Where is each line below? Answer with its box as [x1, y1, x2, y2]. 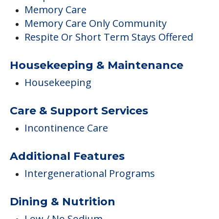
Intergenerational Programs [24, 167, 155, 180]
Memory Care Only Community [24, 17, 167, 30]
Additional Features [10, 150, 125, 163]
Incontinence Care [24, 121, 108, 135]
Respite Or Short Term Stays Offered [24, 30, 193, 44]
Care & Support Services [10, 104, 148, 118]
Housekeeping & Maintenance [10, 59, 183, 72]
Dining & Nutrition [10, 195, 115, 209]
